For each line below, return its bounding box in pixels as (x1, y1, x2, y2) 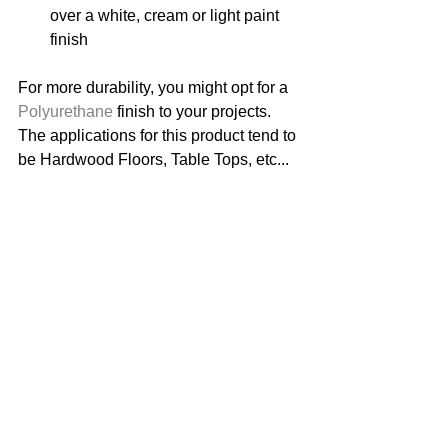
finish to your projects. (113, 102, 275, 120)
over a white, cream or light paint (50, 6, 283, 24)
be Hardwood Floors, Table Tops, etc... (18, 150, 293, 168)
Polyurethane (18, 102, 113, 120)
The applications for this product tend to (18, 126, 300, 144)
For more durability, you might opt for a (18, 78, 292, 96)
